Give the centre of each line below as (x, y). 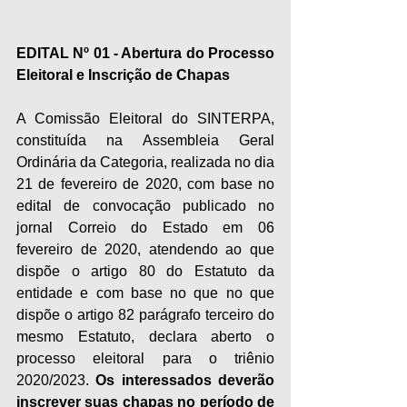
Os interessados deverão (185, 381)
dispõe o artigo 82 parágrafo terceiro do (145, 315)
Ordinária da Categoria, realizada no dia (145, 163)
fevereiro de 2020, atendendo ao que (145, 250)
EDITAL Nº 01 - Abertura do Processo (145, 54)
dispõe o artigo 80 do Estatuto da (145, 272)
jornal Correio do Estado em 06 (145, 228)
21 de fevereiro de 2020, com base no (145, 184)
